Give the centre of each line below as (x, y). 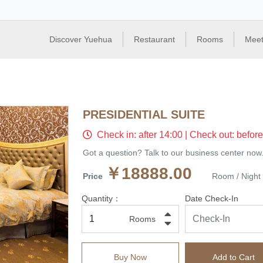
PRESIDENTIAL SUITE (144, 114)
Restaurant (154, 39)
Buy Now (131, 257)
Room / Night (236, 176)
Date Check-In (212, 198)
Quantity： (101, 198)
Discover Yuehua (81, 39)
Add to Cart (234, 257)
